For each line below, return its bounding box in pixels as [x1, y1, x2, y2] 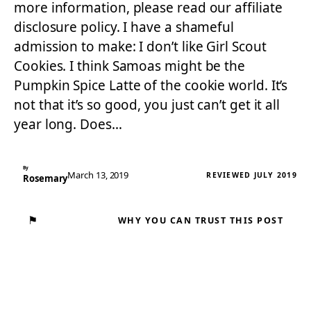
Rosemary [23, 172, 68, 185]
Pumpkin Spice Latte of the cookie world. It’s [14, 76, 288, 94]
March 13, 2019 [67, 169, 129, 181]
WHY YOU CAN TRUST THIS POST [117, 214, 283, 226]
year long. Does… [14, 115, 122, 133]
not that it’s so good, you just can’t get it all [14, 96, 280, 114]
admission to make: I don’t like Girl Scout [14, 37, 267, 56]
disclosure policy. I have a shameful [14, 18, 235, 36]
